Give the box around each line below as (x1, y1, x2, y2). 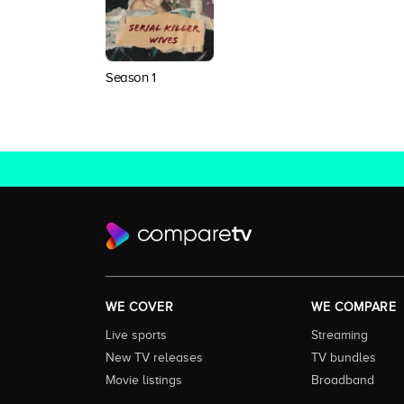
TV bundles (311, 349, 376, 364)
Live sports (106, 326, 167, 342)
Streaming (311, 326, 368, 342)
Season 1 (106, 69, 155, 85)
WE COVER (106, 299, 174, 314)
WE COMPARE (311, 299, 397, 314)
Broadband (311, 372, 374, 387)
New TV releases (106, 349, 203, 364)
